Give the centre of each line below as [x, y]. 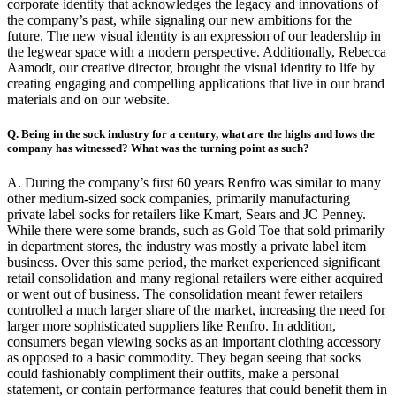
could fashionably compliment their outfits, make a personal [173, 374]
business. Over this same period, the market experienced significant [194, 263]
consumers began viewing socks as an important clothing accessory [194, 342]
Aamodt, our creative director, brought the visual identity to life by [191, 67]
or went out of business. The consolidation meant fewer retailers [185, 294]
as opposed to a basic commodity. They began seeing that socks [184, 358]
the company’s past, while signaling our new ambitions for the [179, 19]
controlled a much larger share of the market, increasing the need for [196, 310]
